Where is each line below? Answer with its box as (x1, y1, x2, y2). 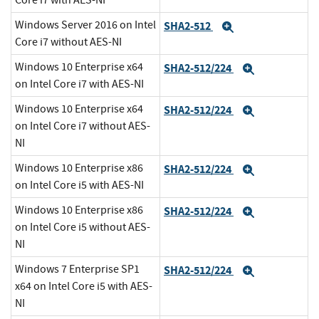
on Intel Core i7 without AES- (15, 119, 150, 134)
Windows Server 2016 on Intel (15, 18, 156, 33)
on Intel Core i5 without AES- (15, 220, 150, 235)
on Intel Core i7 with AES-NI (15, 77, 144, 92)
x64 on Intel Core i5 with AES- (15, 279, 152, 294)
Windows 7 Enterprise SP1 (15, 262, 140, 277)
